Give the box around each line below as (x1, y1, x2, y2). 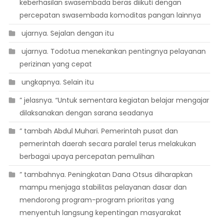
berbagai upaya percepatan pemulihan (19, 152, 154, 162)
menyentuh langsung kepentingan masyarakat (19, 208, 181, 218)
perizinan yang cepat (19, 59, 92, 69)
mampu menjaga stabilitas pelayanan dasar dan (19, 182, 187, 193)
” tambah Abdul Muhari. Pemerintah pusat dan (19, 126, 178, 136)
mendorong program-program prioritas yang (19, 195, 174, 205)
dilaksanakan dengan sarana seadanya (19, 108, 153, 118)
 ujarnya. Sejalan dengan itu (19, 28, 114, 39)
